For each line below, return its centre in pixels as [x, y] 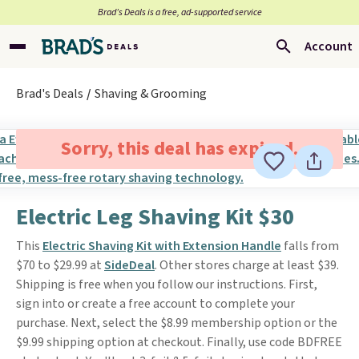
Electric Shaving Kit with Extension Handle [162, 246]
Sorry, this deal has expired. [179, 149]
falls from [310, 246]
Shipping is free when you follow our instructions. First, [167, 284]
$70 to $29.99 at [60, 265]
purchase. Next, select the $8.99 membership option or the [177, 323]
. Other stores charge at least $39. [247, 265]
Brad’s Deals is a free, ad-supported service [179, 12]
